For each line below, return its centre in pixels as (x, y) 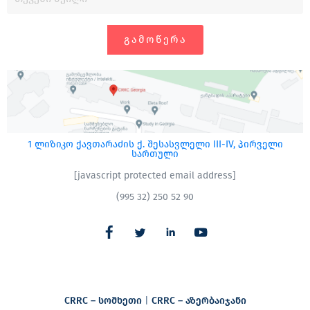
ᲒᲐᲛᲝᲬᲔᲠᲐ (155, 39)
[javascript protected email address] (155, 175)
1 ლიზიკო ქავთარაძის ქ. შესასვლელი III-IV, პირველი (155, 144)
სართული (155, 154)
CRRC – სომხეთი (103, 300)
